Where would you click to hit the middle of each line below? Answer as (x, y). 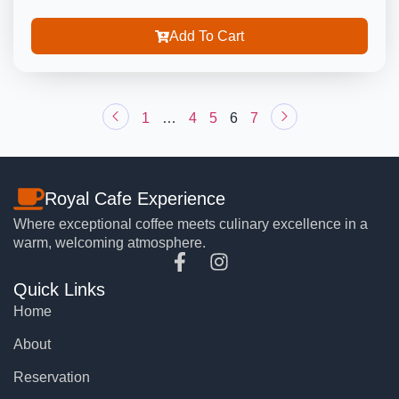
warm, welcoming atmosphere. (110, 243)
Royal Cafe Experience (135, 199)
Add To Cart (207, 36)
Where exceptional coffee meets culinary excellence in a (191, 224)
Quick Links (59, 289)
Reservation (52, 377)
